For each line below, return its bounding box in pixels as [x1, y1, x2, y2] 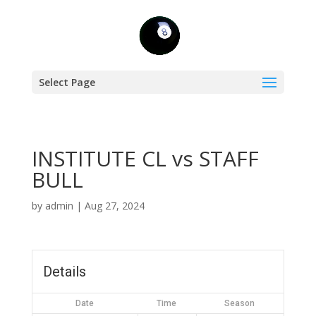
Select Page [38, 75, 95, 89]
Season [224, 298, 255, 308]
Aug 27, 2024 [84, 199, 145, 212]
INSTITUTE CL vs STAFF [31, 144, 259, 173]
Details [42, 263, 86, 280]
